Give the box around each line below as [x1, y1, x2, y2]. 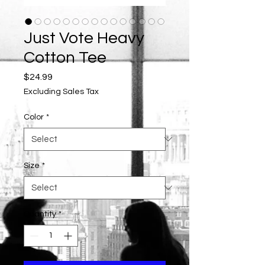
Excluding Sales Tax [24, 87, 99, 96]
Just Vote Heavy [24, 29, 144, 47]
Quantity [24, 209, 56, 218]
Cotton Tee [24, 49, 106, 66]
